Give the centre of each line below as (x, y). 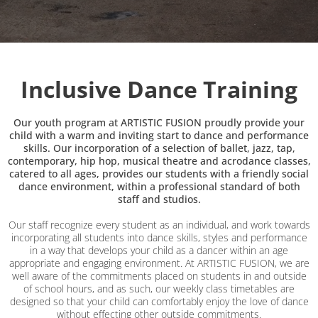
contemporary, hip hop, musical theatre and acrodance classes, (159, 161)
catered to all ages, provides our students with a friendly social (159, 174)
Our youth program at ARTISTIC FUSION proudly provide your (159, 122)
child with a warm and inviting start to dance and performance (159, 135)
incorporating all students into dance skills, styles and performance (159, 237)
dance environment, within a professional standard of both (159, 186)
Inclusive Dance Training (159, 89)
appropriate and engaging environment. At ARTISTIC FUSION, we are (159, 263)
